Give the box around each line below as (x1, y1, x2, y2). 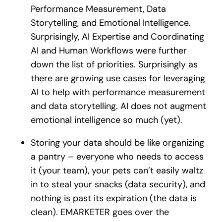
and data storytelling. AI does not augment (30, 100, 206, 112)
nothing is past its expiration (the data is (30, 192, 197, 204)
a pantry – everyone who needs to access (30, 150, 204, 163)
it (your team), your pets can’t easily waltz (30, 164, 203, 176)
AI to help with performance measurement (30, 86, 205, 98)
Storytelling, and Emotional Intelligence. (30, 16, 191, 29)
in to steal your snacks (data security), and (30, 178, 205, 190)
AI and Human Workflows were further (30, 44, 187, 56)
